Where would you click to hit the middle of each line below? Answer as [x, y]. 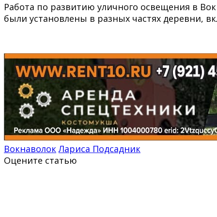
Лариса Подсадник [100, 148]
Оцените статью [40, 160]
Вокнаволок [30, 148]
